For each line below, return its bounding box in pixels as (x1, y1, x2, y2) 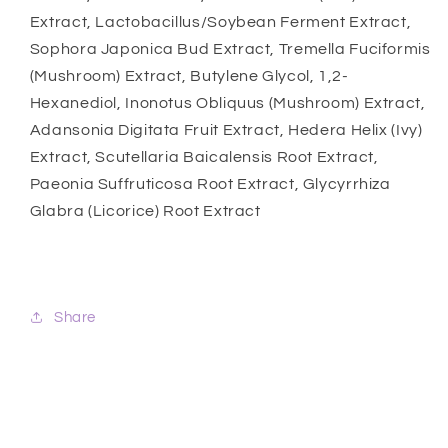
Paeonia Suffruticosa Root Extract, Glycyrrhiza (29, 176, 391, 193)
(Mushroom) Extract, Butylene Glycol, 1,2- (29, 68, 349, 85)
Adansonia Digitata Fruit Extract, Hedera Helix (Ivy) (29, 122, 423, 139)
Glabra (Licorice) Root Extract (29, 203, 261, 220)
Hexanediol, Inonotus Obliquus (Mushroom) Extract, (29, 95, 426, 112)
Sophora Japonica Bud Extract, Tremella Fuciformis (29, 41, 431, 58)
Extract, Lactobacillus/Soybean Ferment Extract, (29, 14, 412, 31)
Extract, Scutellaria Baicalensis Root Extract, (29, 149, 379, 166)
